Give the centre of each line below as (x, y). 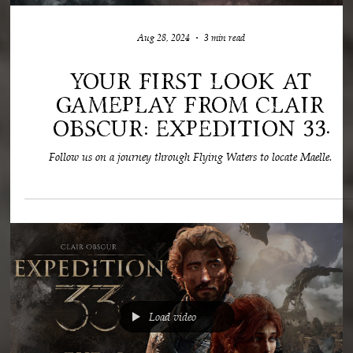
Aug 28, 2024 (163, 252)
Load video (173, 126)
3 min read (224, 252)
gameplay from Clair (191, 320)
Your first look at (191, 296)
